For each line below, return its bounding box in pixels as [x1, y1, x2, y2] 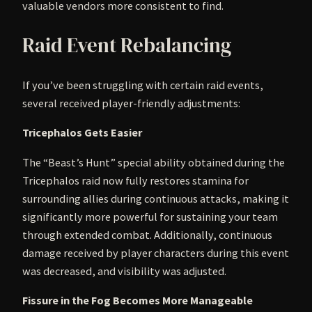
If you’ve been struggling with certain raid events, [22, 78, 263, 93]
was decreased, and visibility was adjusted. [22, 263, 226, 278]
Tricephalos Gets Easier [22, 125, 142, 140]
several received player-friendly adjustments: [22, 96, 240, 111]
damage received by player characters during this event [22, 245, 289, 260]
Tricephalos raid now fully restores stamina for [22, 173, 249, 187]
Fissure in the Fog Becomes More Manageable [22, 292, 253, 307]
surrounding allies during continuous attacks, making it [22, 191, 289, 205]
